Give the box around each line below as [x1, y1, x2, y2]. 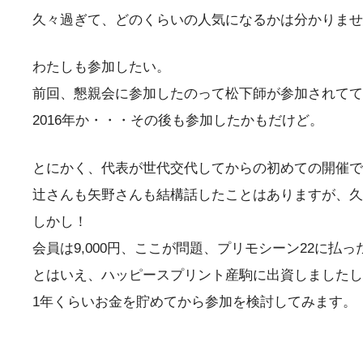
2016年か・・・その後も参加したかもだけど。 [32, 113, 323, 129]
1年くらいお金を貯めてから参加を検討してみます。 [32, 293, 357, 310]
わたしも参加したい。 [32, 59, 170, 75]
